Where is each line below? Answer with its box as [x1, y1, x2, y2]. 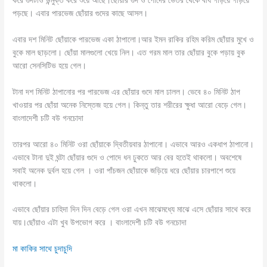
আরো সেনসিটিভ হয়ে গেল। [13, 60, 87, 70]
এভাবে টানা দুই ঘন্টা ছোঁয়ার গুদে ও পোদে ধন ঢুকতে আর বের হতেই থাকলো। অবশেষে [13, 152, 242, 162]
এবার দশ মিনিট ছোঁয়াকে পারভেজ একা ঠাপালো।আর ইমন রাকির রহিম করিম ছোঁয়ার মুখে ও [13, 34, 254, 44]
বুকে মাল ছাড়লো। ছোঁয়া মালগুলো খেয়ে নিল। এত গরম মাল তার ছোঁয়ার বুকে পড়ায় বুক [13, 47, 246, 57]
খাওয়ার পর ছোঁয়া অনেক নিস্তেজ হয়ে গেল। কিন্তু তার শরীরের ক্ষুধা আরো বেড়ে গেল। [13, 100, 247, 110]
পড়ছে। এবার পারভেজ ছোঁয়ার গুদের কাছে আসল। [13, 8, 148, 18]
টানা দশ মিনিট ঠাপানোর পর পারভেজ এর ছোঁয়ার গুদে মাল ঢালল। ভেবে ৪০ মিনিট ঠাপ [13, 86, 241, 97]
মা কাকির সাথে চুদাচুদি [13, 244, 73, 254]
